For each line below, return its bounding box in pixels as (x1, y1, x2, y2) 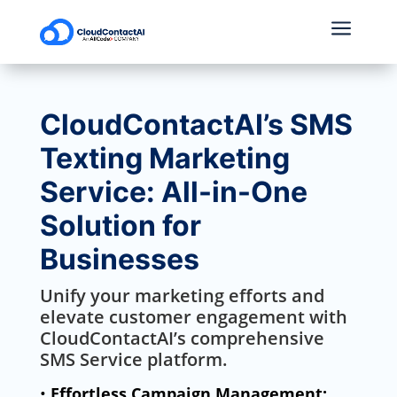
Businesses (39, 242, 199, 276)
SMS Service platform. (39, 347, 228, 371)
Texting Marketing (39, 141, 290, 175)
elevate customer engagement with (39, 305, 347, 329)
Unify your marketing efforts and (39, 284, 324, 307)
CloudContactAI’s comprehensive (39, 326, 324, 350)
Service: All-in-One (39, 175, 307, 209)
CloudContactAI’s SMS (39, 107, 353, 142)
